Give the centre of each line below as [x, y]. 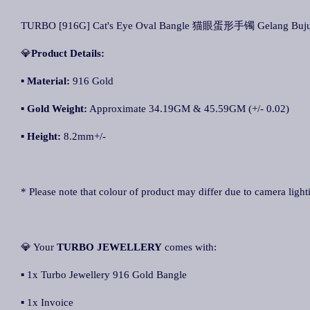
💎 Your [39, 247]
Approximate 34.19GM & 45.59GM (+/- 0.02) [188, 109]
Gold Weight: [57, 109]
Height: [44, 136]
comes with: [189, 247]
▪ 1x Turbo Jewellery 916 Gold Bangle [104, 275]
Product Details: [68, 53]
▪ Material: [47, 81]
